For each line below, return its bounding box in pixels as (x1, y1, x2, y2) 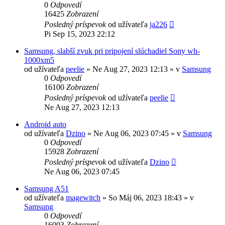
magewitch (66, 193, 100, 202)
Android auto (24, 120, 66, 129)
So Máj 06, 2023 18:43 (108, 193, 182, 202)
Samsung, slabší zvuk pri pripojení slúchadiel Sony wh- (24, 46, 200, 55)
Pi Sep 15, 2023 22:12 (44, 29, 115, 38)
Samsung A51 (24, 184, 69, 193)
